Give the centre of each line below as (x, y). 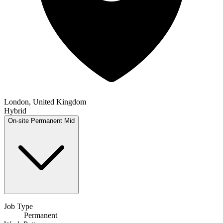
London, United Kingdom (45, 102)
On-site (18, 121)
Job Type (18, 207)
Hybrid (15, 111)
